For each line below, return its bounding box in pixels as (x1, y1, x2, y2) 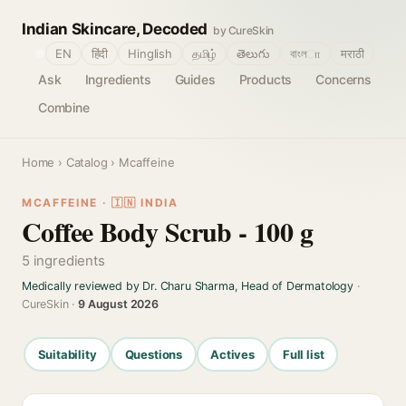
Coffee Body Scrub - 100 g (22, 211, 313, 251)
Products (238, 72, 293, 87)
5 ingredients (22, 252, 105, 269)
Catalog (65, 155, 108, 169)
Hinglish (128, 46, 172, 61)
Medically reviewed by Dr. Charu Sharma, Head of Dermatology (22, 279, 353, 293)
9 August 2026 (78, 297, 159, 311)
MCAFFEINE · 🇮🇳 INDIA (22, 196, 179, 209)
